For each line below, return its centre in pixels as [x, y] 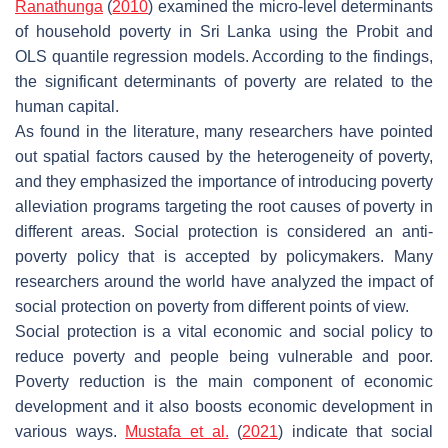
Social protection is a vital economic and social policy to [224, 331]
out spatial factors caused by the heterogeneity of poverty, [224, 156]
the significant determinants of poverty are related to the [224, 81]
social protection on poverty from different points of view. [212, 306]
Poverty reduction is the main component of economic [224, 381]
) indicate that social [355, 431]
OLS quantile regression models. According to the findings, [224, 56]
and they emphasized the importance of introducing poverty [224, 181]
